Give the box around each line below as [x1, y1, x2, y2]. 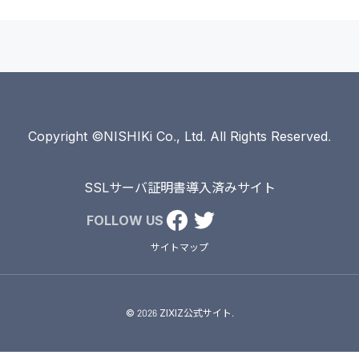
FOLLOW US [87, 212, 163, 229]
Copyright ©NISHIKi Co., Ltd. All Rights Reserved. [28, 128, 331, 145]
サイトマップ [151, 241, 208, 254]
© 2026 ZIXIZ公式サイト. [125, 307, 234, 320]
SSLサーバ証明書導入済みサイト [83, 179, 276, 196]
